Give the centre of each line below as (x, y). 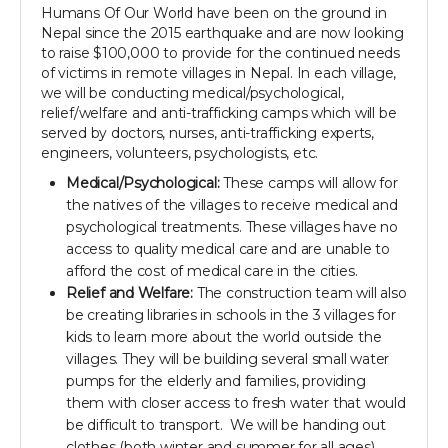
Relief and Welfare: (130, 293)
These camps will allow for (308, 183)
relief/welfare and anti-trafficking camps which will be (219, 113)
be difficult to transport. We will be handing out (226, 425)
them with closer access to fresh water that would (236, 403)
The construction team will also (300, 293)
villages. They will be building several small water (228, 359)
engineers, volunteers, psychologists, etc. (181, 153)
